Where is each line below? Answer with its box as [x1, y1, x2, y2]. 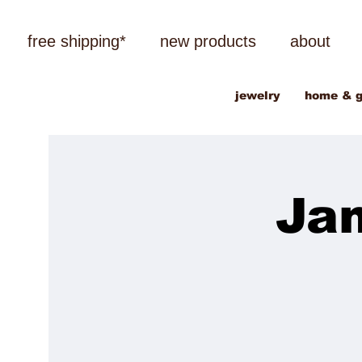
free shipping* [27, 32, 126, 50]
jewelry [234, 89, 280, 103]
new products [159, 32, 256, 50]
